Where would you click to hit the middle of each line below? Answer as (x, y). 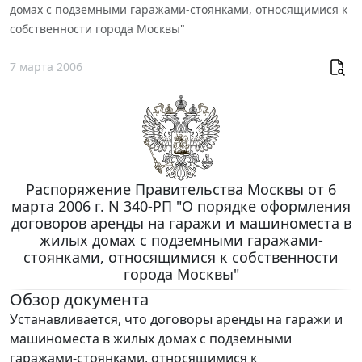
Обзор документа (79, 299)
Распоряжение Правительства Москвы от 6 (181, 189)
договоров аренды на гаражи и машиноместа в (181, 223)
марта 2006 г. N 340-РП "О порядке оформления (181, 206)
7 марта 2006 (46, 67)
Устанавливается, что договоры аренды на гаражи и (176, 319)
